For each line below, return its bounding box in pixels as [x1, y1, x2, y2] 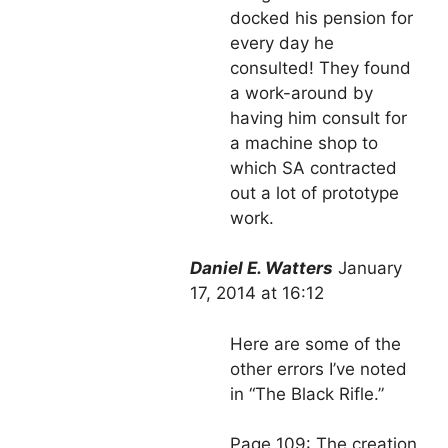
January [338, 258, 402, 279]
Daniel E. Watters [190, 258, 333, 279]
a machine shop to [230, 132, 378, 153]
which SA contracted [230, 157, 397, 178]
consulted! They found [230, 57, 411, 78]
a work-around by [230, 82, 373, 103]
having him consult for [230, 107, 407, 128]
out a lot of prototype [230, 182, 399, 203]
